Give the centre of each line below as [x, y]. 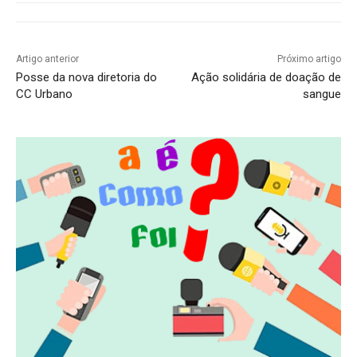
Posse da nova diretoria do [86, 77]
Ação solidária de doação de [266, 77]
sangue [322, 94]
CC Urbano [44, 94]
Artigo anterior [47, 59]
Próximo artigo [309, 59]
